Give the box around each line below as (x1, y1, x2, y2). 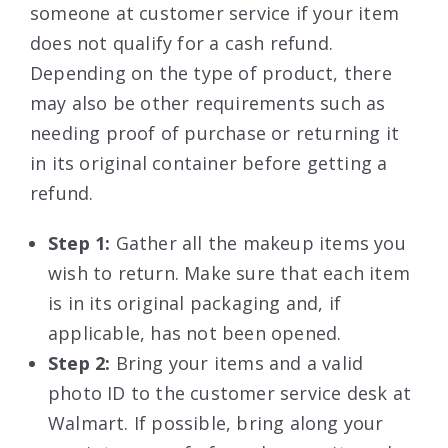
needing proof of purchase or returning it (30, 120, 400, 145)
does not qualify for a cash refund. (30, 30, 333, 55)
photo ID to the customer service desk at (48, 380, 412, 405)
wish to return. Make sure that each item (48, 260, 411, 285)
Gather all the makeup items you (115, 230, 406, 255)
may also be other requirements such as (30, 90, 386, 115)
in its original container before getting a (30, 150, 388, 175)
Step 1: (48, 230, 116, 255)
